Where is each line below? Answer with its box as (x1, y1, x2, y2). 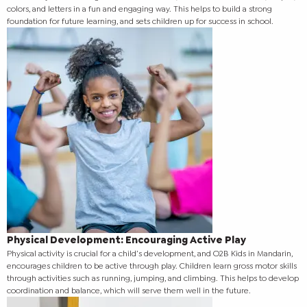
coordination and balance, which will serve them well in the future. (7, 285, 251, 297)
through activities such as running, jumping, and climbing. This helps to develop (7, 273, 299, 284)
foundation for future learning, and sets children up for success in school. (7, 16, 273, 27)
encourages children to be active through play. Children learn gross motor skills (7, 260, 297, 272)
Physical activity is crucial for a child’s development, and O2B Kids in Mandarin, (7, 248, 293, 260)
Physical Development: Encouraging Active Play (7, 233, 246, 247)
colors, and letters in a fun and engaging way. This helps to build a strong (7, 3, 272, 15)
